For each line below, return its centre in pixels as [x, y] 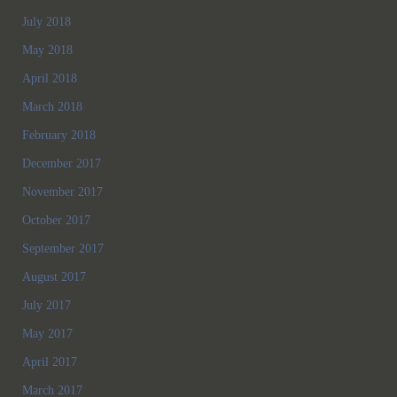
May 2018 [47, 50]
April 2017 [50, 362]
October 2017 [56, 220]
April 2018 [50, 78]
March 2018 [52, 106]
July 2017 [47, 305]
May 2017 [47, 333]
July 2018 [47, 21]
